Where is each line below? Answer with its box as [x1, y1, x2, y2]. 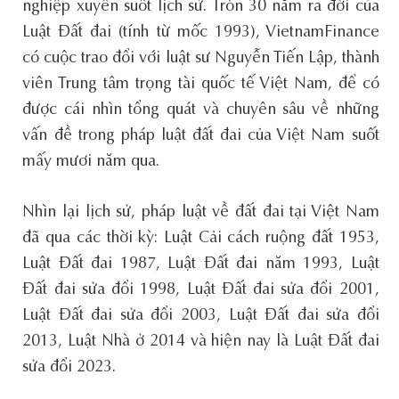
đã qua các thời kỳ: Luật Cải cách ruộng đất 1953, [22, 230, 379, 247]
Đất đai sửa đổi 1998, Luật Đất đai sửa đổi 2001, [22, 281, 379, 298]
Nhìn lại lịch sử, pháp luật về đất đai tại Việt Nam [22, 204, 379, 221]
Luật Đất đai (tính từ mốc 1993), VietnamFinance [22, 24, 379, 41]
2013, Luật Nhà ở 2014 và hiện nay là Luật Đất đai [22, 333, 379, 350]
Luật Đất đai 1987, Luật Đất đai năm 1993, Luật [22, 256, 379, 273]
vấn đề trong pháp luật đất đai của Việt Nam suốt [22, 127, 379, 144]
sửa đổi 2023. [22, 359, 117, 376]
